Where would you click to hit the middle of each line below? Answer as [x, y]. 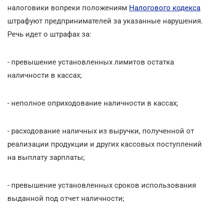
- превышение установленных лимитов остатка [91, 62]
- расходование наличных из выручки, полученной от [101, 131]
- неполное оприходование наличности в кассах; [93, 103]
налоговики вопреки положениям [68, 8]
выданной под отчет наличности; [66, 198]
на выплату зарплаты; [46, 157]
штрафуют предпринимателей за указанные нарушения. [105, 21]
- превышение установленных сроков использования [102, 185]
